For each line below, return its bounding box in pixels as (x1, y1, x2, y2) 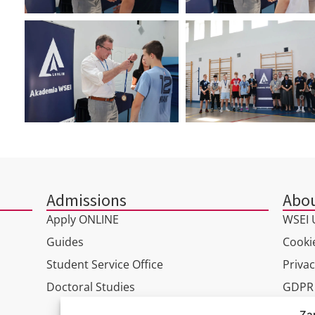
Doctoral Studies (46, 279, 135, 295)
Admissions (46, 188, 127, 214)
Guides (46, 234, 84, 250)
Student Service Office (46, 257, 163, 273)
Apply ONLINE (46, 212, 119, 228)
